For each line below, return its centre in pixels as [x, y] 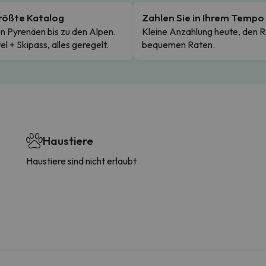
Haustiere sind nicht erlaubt [81, 161]
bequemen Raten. [178, 44]
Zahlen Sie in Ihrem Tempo [203, 17]
